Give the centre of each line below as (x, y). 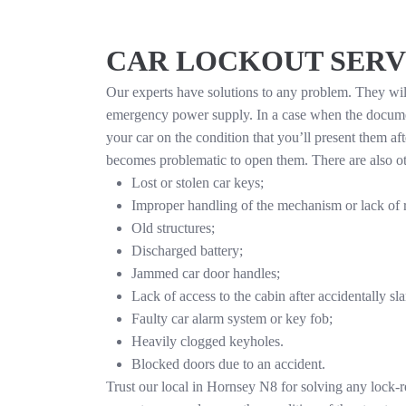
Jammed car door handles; (206, 273)
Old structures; (173, 228)
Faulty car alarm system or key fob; (232, 319)
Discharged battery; (187, 251)
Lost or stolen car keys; (198, 183)
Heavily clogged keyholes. (208, 341)
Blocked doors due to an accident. (228, 364)
